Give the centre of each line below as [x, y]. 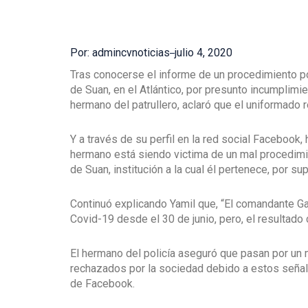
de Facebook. [102, 284]
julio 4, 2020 [203, 53]
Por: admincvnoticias [120, 53]
